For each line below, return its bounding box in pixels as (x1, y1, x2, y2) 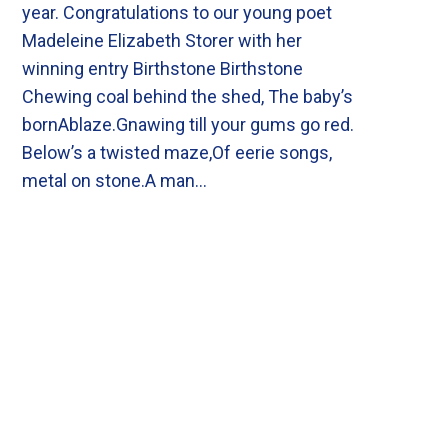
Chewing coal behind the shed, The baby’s (22, 86, 353, 107)
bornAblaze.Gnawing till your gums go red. (22, 114, 354, 135)
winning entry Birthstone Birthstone (22, 58, 303, 79)
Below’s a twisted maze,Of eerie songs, (22, 142, 332, 163)
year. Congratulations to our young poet (22, 2, 332, 23)
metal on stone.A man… (22, 170, 207, 191)
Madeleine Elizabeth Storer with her (22, 30, 302, 51)
